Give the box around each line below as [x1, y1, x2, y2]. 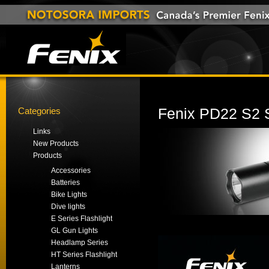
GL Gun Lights [51, 226, 98, 235]
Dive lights [51, 202, 85, 211]
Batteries [51, 178, 80, 187]
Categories [18, 106, 61, 116]
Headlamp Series [51, 238, 108, 247]
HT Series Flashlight [51, 250, 117, 259]
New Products [33, 139, 79, 148]
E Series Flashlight [51, 214, 112, 223]
